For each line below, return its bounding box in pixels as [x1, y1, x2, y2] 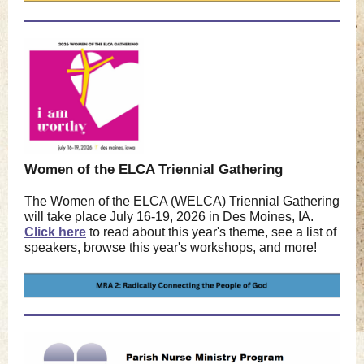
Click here [24, 225, 86, 239]
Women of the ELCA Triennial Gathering [24, 162, 283, 177]
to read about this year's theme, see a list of [86, 225, 336, 239]
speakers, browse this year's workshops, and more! [24, 240, 317, 254]
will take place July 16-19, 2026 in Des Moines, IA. [24, 210, 314, 223]
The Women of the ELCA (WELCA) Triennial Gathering [24, 194, 340, 208]
